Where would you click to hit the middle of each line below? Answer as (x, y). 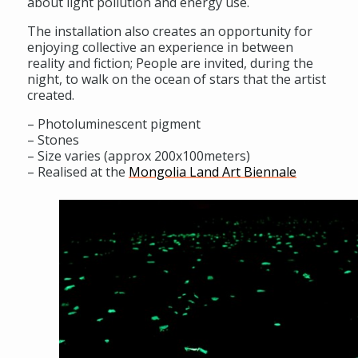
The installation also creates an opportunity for (170, 31)
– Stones (53, 139)
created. (51, 95)
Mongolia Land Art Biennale (213, 171)
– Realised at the (78, 171)
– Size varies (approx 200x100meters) (139, 155)
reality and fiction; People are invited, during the (170, 63)
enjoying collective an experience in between (160, 47)
